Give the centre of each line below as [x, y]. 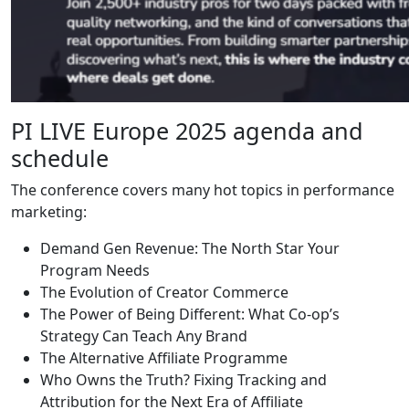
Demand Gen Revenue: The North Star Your [190, 248]
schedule [60, 157]
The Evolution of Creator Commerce [164, 292]
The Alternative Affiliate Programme [164, 357]
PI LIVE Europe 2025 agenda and [187, 130]
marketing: [49, 211]
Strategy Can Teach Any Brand [144, 336]
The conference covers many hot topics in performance [203, 189]
